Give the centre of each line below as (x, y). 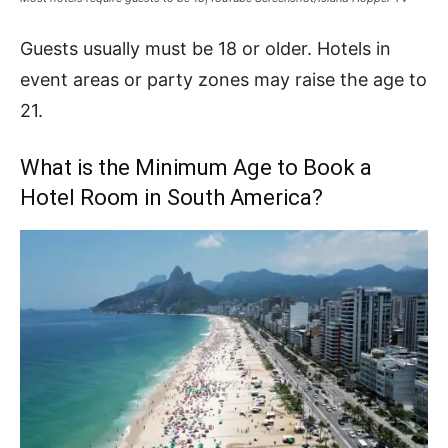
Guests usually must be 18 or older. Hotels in (205, 48)
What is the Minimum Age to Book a (196, 167)
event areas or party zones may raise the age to (223, 79)
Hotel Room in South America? (171, 197)
